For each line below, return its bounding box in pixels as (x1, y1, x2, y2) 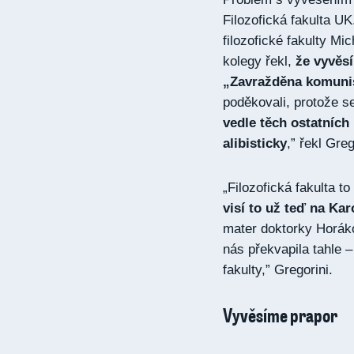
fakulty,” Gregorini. (223, 262, 337, 277)
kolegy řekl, (223, 54, 296, 69)
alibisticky (223, 136, 287, 151)
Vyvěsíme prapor (223, 303, 337, 327)
